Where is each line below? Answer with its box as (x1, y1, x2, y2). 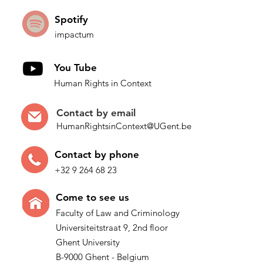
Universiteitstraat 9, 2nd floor (55, 221, 168, 233)
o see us (90, 191, 129, 203)
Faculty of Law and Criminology (55, 207, 180, 218)
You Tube (53, 61, 97, 73)
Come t (55, 191, 90, 203)
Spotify (54, 13, 91, 25)
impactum (54, 28, 94, 40)
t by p (87, 148, 116, 160)
